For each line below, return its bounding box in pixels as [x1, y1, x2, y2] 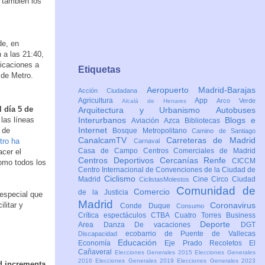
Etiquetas [78, 64, 121, 75]
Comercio [134, 187, 177, 197]
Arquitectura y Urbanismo [78, 105, 216, 115]
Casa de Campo [78, 147, 143, 156]
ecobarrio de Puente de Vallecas [125, 230, 256, 238]
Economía [78, 239, 118, 248]
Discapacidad [78, 230, 125, 238]
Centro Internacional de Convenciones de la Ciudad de [78, 166, 256, 174]
